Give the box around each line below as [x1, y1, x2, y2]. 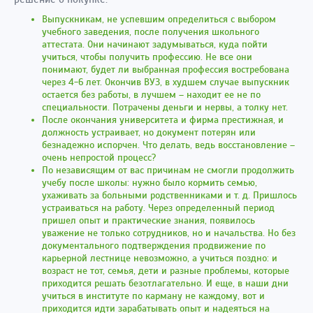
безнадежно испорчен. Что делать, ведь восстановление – [42, 139, 295, 152]
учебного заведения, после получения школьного [42, 26, 259, 38]
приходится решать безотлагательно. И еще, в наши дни [42, 277, 289, 290]
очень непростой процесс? [42, 152, 156, 164]
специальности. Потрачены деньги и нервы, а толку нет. [42, 101, 288, 114]
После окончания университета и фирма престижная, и [42, 114, 284, 126]
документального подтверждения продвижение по [42, 240, 265, 252]
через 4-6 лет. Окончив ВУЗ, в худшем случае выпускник [42, 76, 289, 89]
